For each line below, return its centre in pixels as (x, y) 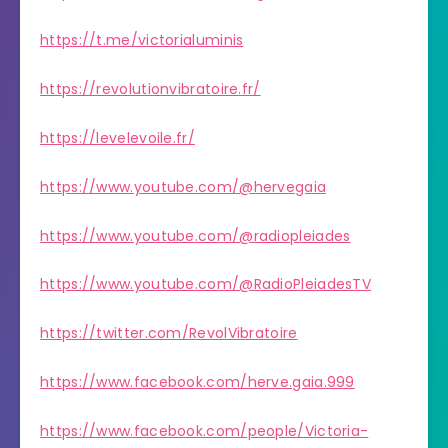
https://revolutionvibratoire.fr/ (150, 89)
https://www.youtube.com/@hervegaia (183, 186)
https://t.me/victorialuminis (142, 40)
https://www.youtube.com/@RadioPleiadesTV (205, 284)
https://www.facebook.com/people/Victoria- (204, 430)
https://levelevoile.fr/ (117, 137)
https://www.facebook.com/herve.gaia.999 (197, 381)
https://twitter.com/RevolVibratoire (169, 333)
